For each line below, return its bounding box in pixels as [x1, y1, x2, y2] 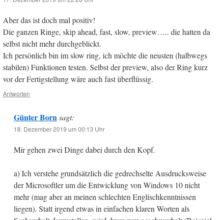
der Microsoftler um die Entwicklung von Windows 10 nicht [13, 180, 200, 191]
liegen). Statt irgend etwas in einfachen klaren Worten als [13, 203, 190, 214]
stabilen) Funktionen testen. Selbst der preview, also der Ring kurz [3, 62, 208, 73]
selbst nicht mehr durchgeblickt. [3, 38, 101, 49]
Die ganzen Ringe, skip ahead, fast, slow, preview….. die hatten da [3, 27, 210, 37]
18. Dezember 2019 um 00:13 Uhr [13, 125, 105, 134]
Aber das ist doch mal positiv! [3, 15, 95, 26]
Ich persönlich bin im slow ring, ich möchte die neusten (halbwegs [3, 50, 207, 61]
